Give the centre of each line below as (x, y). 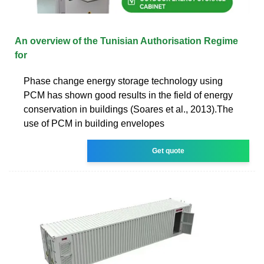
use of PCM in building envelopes (94, 123)
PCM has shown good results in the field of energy (128, 95)
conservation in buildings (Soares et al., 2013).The (128, 109)
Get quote (169, 151)
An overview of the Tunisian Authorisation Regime (126, 41)
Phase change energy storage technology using (123, 81)
